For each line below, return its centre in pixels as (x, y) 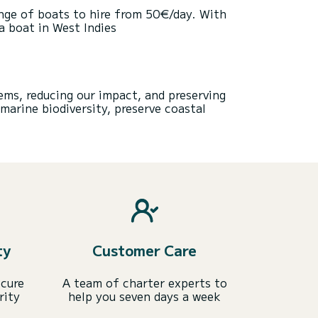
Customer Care (144, 250)
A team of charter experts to (144, 283)
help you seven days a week (144, 296)
